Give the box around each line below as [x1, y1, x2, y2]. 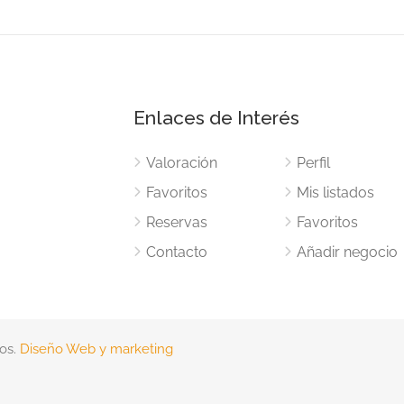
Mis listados [296, 183, 374, 201]
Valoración [146, 153, 218, 171]
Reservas [146, 213, 208, 231]
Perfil [296, 153, 330, 171]
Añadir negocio [296, 243, 398, 261]
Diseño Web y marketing [20, 340, 173, 357]
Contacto [146, 243, 208, 261]
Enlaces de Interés [133, 106, 300, 129]
